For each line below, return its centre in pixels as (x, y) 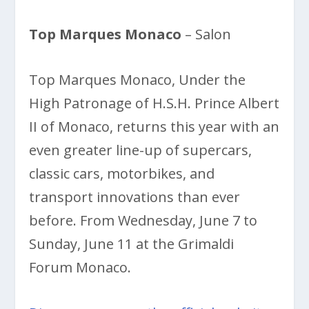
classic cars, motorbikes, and (122, 173)
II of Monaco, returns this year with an (154, 126)
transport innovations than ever (135, 197)
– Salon (207, 34)
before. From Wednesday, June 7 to (143, 220)
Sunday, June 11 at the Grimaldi (132, 243)
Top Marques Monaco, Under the (138, 79)
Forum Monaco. (80, 267)
